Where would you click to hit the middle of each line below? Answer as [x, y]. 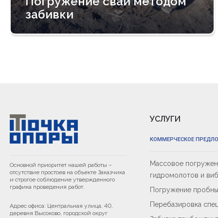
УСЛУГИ [165, 119]
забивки [49, 14]
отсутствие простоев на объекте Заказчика [67, 172]
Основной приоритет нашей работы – [61, 165]
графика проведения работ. [48, 187]
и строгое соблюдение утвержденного [62, 180]
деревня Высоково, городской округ [59, 213]
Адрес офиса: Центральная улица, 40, [61, 206]
